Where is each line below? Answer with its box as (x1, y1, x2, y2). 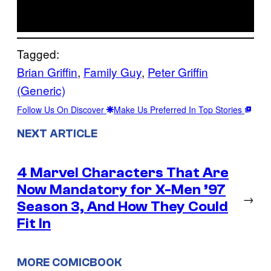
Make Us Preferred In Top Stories (114, 103, 244, 116)
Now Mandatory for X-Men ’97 (17, 181, 226, 198)
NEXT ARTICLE (17, 126, 97, 140)
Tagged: (17, 45, 59, 62)
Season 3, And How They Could (17, 198, 228, 215)
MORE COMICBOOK (17, 256, 122, 270)
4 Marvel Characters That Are (17, 164, 229, 181)
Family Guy (83, 63, 142, 80)
